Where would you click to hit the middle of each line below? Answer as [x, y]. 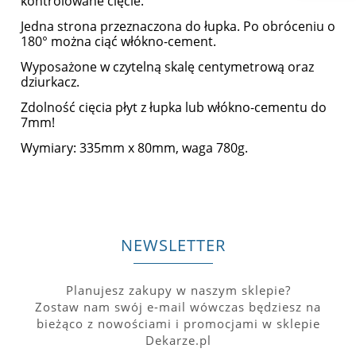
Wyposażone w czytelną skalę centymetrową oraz [167, 67]
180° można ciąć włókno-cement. [118, 42]
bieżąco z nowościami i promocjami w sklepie [178, 323]
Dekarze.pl [178, 340]
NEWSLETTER [173, 246]
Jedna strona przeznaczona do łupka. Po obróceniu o [178, 27]
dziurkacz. [50, 82]
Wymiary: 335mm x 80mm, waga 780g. [134, 148]
